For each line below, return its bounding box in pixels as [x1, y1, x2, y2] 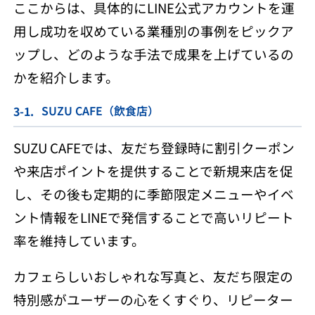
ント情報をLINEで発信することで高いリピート [13, 207, 294, 226]
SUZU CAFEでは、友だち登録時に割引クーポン [13, 137, 295, 157]
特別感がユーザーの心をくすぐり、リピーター [13, 290, 293, 309]
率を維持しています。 [13, 230, 145, 250]
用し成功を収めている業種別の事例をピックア [13, 20, 294, 40]
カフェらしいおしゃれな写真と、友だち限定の [13, 266, 293, 286]
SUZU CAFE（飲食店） [41, 101, 159, 119]
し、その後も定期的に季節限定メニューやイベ [13, 184, 294, 203]
